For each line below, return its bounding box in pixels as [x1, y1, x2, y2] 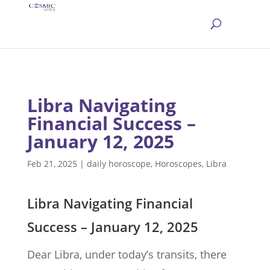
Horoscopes [154, 158, 202, 169]
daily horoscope [86, 158, 151, 169]
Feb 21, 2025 [27, 158, 77, 169]
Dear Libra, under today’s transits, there [27, 247, 227, 262]
